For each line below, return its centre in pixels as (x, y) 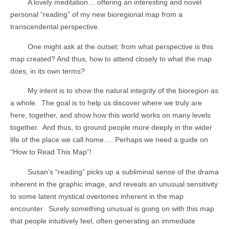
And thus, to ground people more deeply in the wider (127, 128)
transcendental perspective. (55, 27)
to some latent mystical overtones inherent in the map (97, 196)
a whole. (24, 103)
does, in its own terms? (48, 71)
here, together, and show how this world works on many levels (110, 115)
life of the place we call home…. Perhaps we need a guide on (109, 140)
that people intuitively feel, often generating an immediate (103, 221)
